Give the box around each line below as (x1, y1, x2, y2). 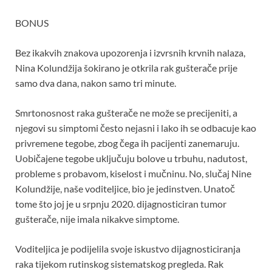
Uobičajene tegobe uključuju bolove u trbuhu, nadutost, (15, 152, 247, 165)
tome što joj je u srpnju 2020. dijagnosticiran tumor (15, 198, 226, 210)
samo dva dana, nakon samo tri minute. (15, 77, 176, 89)
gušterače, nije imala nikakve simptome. (15, 213, 179, 225)
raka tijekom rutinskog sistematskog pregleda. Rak (15, 258, 223, 270)
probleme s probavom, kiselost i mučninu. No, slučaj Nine (15, 168, 251, 180)
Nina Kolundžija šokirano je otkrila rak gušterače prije (15, 62, 237, 74)
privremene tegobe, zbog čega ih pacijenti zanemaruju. (15, 137, 239, 149)
